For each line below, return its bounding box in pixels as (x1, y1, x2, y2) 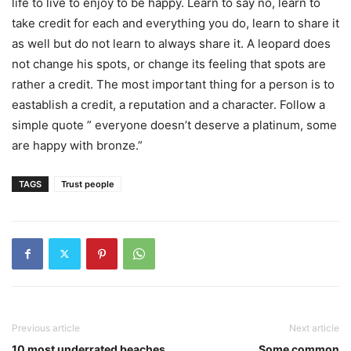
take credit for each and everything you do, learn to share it (12, 15, 339, 31)
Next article (289, 321, 339, 334)
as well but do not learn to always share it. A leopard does (12, 35, 331, 51)
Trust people (61, 178, 114, 190)
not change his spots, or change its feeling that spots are (12, 56, 326, 71)
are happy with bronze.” (12, 137, 143, 153)
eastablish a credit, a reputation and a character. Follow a (12, 96, 325, 112)
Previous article (12, 321, 80, 334)
